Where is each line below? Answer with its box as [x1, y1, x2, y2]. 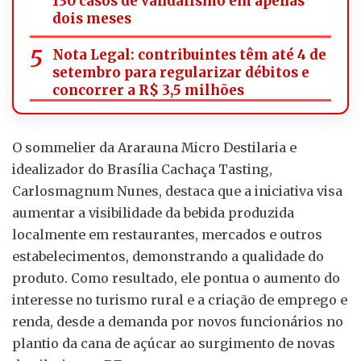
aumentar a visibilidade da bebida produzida [12, 205, 294, 222]
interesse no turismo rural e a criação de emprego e [12, 292, 347, 309]
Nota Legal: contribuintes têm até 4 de [52, 46, 326, 64]
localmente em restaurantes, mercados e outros [12, 226, 322, 243]
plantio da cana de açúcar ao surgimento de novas [12, 335, 335, 352]
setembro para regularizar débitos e [52, 64, 309, 82]
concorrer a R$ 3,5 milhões [52, 81, 244, 100]
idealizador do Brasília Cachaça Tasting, [12, 161, 272, 178]
